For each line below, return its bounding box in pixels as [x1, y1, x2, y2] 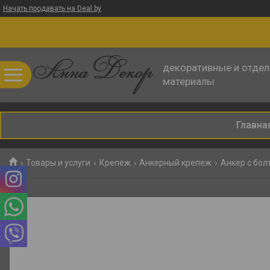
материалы [163, 75, 215, 87]
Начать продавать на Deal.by [3, 4, 101, 13]
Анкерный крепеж [139, 158, 212, 168]
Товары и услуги [26, 158, 91, 168]
